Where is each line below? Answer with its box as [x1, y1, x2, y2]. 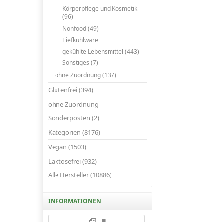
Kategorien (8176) [48, 128, 100, 137]
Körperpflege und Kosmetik [62, 4, 137, 13]
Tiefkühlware [62, 35, 98, 44]
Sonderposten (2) [48, 113, 99, 123]
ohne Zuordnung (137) [55, 71, 117, 80]
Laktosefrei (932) [48, 156, 97, 166]
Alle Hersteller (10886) [48, 170, 111, 180]
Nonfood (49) [62, 24, 99, 33]
